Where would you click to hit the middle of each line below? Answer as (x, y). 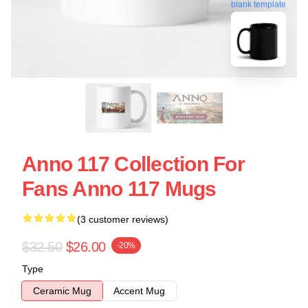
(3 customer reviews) (123, 219)
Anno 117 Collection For (133, 164)
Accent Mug (139, 291)
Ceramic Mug (62, 291)
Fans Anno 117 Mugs (119, 189)
